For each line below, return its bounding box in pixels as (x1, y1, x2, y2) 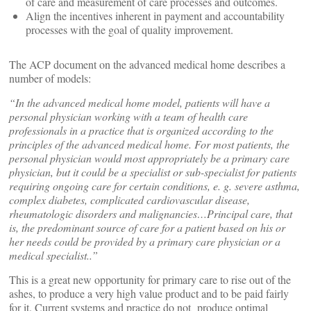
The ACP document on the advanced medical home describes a (9, 57, 285, 72)
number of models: (9, 71, 91, 85)
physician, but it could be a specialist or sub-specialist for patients (9, 165, 296, 179)
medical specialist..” (9, 248, 98, 262)
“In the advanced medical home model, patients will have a (9, 95, 270, 110)
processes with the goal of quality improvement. (26, 22, 233, 37)
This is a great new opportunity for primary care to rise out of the (9, 272, 291, 287)
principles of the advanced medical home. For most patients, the (9, 137, 289, 151)
